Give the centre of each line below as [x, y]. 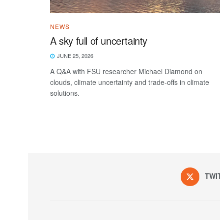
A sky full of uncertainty [99, 40]
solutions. [65, 93]
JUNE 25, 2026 [74, 55]
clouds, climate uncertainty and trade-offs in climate [130, 82]
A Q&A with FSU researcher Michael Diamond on [126, 71]
